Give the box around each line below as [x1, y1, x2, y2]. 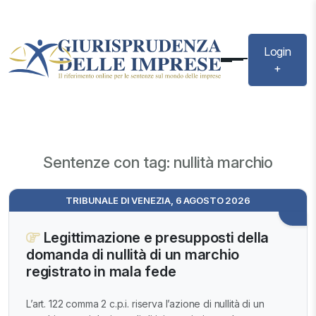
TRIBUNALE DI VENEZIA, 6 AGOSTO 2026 [66, 195, 250, 207]
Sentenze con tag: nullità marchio [43, 153, 273, 172]
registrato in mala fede [26, 263, 176, 281]
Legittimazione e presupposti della [39, 229, 269, 247]
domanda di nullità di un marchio [26, 246, 239, 264]
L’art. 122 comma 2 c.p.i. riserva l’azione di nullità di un [26, 297, 265, 310]
